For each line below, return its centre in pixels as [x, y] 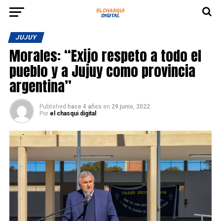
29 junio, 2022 [130, 107]
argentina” [40, 86]
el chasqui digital [73, 113]
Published [53, 107]
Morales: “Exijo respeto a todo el [105, 55]
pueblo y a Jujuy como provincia [102, 71]
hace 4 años [84, 107]
